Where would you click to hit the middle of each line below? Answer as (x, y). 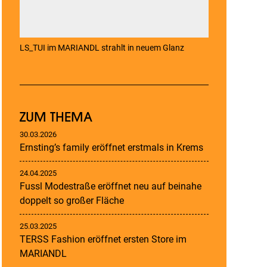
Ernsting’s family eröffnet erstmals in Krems (111, 147)
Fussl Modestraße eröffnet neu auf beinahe (110, 186)
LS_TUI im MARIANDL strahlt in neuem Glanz (102, 47)
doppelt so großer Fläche (72, 200)
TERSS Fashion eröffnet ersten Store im (103, 239)
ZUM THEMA (56, 117)
